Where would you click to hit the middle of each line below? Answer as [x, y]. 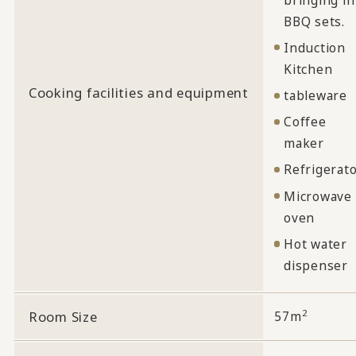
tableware [315, 96]
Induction [315, 47]
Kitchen [308, 69]
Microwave [318, 196]
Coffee [305, 122]
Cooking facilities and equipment [138, 92]
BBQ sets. [314, 21]
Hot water [315, 244]
